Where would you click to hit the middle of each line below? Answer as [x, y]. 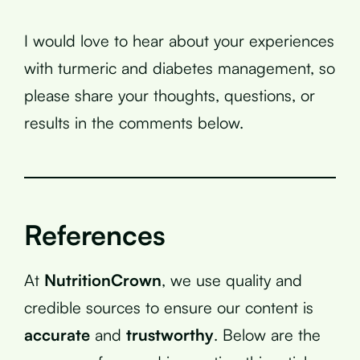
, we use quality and [232, 280]
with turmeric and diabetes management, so [180, 67]
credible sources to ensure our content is [169, 307]
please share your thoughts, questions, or [170, 95]
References [95, 234]
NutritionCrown [103, 280]
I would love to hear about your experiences [179, 40]
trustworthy [170, 334]
